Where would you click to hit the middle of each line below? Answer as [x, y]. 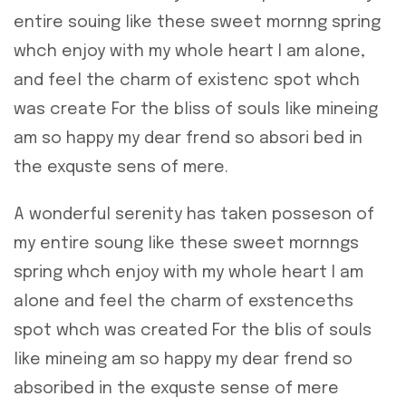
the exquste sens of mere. [121, 168]
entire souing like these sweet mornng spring [197, 23]
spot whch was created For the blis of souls [193, 331]
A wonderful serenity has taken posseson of [194, 215]
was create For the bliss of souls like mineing [196, 110]
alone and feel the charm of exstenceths [184, 302]
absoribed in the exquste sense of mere [176, 389]
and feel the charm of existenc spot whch [187, 81]
